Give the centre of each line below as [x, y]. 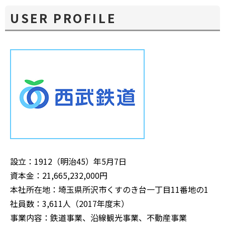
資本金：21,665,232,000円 [59, 176]
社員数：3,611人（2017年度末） [70, 204]
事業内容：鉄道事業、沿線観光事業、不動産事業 [98, 218]
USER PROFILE [63, 18]
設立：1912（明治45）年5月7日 [68, 161]
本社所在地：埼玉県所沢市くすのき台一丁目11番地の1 [109, 190]
